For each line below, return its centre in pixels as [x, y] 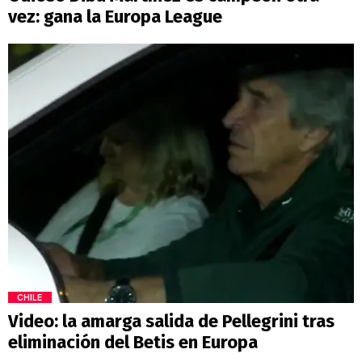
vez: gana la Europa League [115, 17]
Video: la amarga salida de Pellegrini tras [171, 321]
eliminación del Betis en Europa [133, 342]
